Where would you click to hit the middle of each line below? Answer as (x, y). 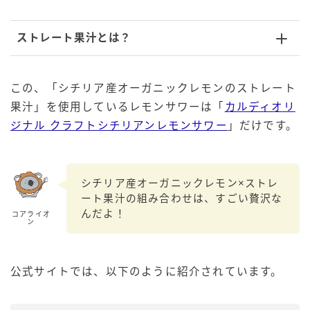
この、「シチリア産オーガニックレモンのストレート (153, 88)
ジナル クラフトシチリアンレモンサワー (119, 125)
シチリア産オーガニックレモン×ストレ (180, 184)
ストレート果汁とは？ (74, 37)
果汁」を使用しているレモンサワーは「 (118, 107)
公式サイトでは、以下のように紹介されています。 (147, 272)
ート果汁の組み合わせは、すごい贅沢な (182, 199)
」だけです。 (263, 125)
